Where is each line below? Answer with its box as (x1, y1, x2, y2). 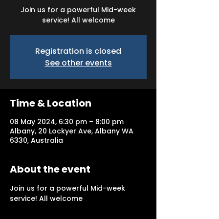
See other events (44, 57, 112, 68)
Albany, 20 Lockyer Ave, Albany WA (10, 126, 133, 136)
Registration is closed (35, 45, 121, 57)
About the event (10, 162, 90, 176)
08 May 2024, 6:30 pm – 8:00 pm (10, 117, 124, 127)
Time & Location (10, 96, 91, 110)
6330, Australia (10, 135, 63, 145)
